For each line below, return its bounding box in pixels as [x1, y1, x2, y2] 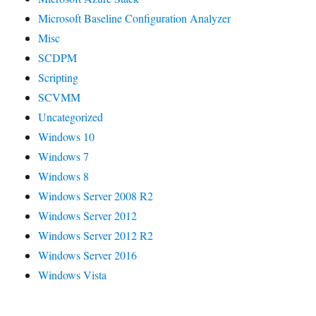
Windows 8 [38, 169, 90, 184]
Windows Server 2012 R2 [38, 228, 154, 243]
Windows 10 [38, 129, 95, 145]
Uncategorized [38, 109, 104, 125]
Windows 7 [38, 149, 90, 164]
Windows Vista [38, 267, 107, 283]
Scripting [38, 70, 79, 85]
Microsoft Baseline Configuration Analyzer [38, 11, 231, 26]
